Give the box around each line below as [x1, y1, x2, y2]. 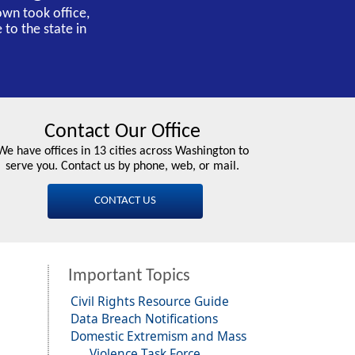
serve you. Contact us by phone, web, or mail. [6, 160, 239, 174]
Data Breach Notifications [70, 310, 218, 328]
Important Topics [68, 267, 190, 286]
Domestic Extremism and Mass [70, 327, 246, 345]
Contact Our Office [44, 121, 200, 143]
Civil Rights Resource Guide [70, 292, 229, 311]
